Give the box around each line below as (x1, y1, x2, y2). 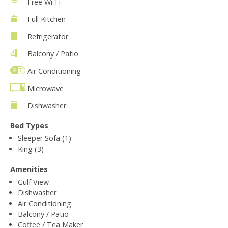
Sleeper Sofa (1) (18, 133, 71, 143)
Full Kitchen (27, 14, 66, 24)
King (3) (18, 144, 44, 154)
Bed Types (10, 120, 48, 130)
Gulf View (18, 177, 49, 187)
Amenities (10, 164, 48, 174)
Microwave (27, 83, 64, 93)
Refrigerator (27, 31, 68, 41)
